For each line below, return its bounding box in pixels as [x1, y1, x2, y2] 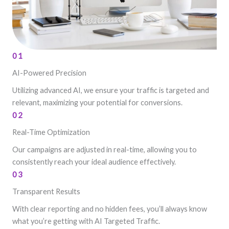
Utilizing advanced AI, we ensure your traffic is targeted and [12, 86, 209, 95]
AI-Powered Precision [12, 68, 86, 77]
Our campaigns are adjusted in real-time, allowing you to [12, 145, 197, 154]
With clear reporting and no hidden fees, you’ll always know [12, 204, 207, 213]
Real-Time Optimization [12, 128, 90, 136]
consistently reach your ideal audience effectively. [12, 157, 176, 166]
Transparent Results [12, 187, 80, 196]
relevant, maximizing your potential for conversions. [12, 98, 182, 107]
